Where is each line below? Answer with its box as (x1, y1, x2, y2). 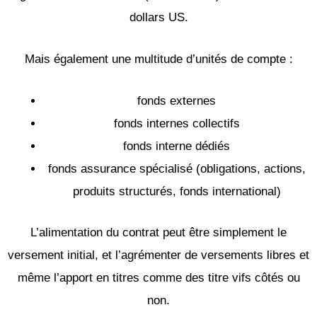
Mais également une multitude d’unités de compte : (24, 52, 293, 67)
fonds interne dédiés (123, 139, 230, 154)
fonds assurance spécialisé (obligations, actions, (47, 162, 306, 176)
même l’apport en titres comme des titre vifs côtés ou (17, 270, 300, 284)
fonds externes (137, 94, 216, 108)
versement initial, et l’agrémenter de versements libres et (8, 248, 309, 262)
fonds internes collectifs (113, 117, 240, 131)
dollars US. (129, 10, 188, 24)
